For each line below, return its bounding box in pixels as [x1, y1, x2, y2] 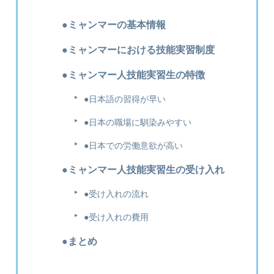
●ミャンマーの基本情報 [62, 20, 166, 30]
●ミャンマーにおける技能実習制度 [62, 45, 215, 55]
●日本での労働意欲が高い [84, 141, 183, 150]
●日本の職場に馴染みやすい [84, 118, 191, 127]
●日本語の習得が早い [84, 95, 166, 104]
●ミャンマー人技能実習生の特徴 [62, 70, 205, 80]
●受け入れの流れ [84, 190, 149, 199]
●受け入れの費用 [84, 213, 149, 222]
